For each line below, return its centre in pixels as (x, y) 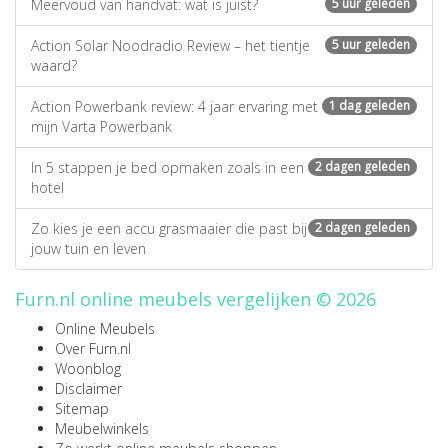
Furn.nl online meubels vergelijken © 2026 (195, 299)
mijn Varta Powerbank (101, 126)
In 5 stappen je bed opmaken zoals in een (167, 167)
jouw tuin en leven (88, 248)
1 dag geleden (369, 105)
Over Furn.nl (93, 348)
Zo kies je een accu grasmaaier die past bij (169, 228)
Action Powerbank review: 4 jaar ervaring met (174, 106)
